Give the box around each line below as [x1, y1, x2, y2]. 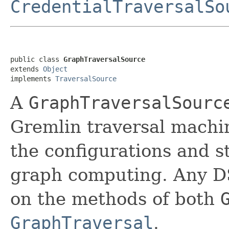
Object [43, 64, 67, 73]
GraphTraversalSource [63, 55, 145, 63]
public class [10, 55, 63, 63]
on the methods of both [10, 188, 220, 209]
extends [10, 64, 43, 73]
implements [10, 74, 55, 83]
